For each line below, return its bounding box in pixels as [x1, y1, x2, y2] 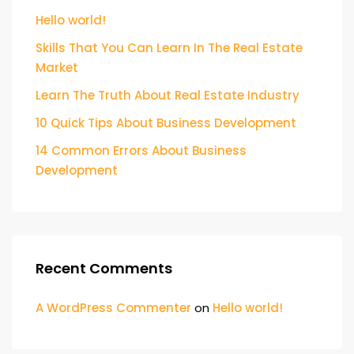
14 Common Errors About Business [36, 142, 247, 159]
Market [36, 59, 78, 76]
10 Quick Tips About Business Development [36, 115, 296, 131]
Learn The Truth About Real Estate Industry [36, 87, 299, 104]
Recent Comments [36, 258, 172, 278]
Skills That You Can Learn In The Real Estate [36, 40, 303, 56]
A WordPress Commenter [36, 299, 191, 316]
